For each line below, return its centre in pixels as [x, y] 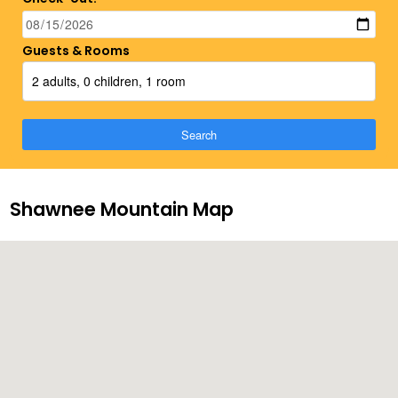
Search [199, 134]
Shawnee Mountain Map [122, 209]
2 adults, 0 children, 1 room [109, 81]
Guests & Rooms [76, 51]
